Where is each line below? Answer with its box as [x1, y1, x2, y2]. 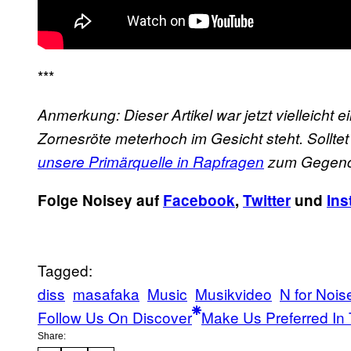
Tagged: [38, 259, 92, 280]
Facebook [163, 189, 235, 211]
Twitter [243, 189, 291, 211]
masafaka [73, 282, 139, 304]
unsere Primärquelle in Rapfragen [38, 150, 264, 172]
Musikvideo [195, 282, 272, 304]
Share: [38, 330, 66, 342]
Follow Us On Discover [38, 306, 192, 327]
